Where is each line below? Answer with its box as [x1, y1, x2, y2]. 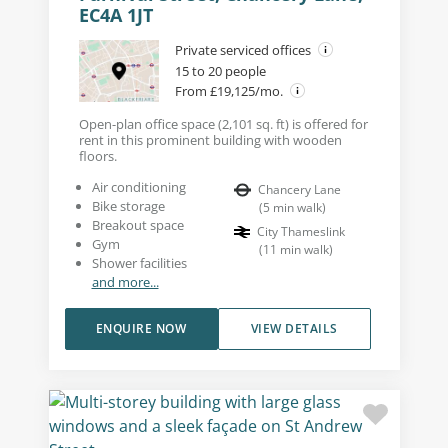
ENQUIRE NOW [95, 320, 187, 338]
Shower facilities [91, 254, 187, 273]
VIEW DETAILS [250, 320, 338, 338]
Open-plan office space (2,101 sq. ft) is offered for [78, 115, 368, 134]
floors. [78, 147, 117, 166]
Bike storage [91, 197, 165, 216]
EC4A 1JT [78, 3, 153, 28]
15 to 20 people [174, 62, 266, 81]
